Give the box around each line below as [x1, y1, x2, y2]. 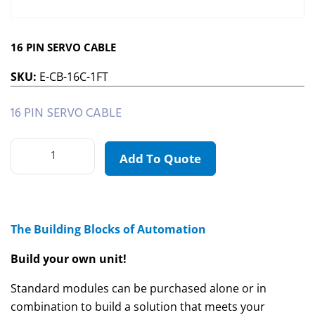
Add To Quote [120, 150, 201, 167]
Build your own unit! [11, 251, 127, 267]
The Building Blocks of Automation [11, 221, 206, 238]
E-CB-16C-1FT [39, 69, 108, 85]
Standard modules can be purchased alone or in [11, 281, 266, 297]
